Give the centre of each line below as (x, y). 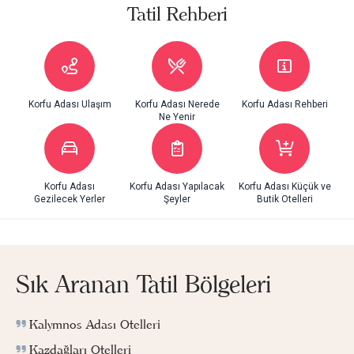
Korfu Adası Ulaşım (70, 104)
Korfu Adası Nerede (177, 104)
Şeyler (177, 199)
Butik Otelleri (284, 199)
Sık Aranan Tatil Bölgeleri (143, 284)
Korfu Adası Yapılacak (177, 186)
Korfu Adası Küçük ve (284, 186)
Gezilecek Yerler (70, 199)
